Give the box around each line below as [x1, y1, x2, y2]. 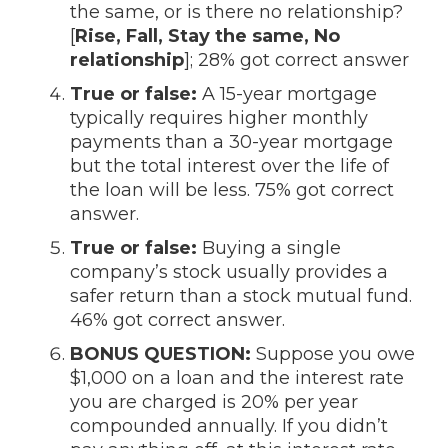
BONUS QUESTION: [70, 343, 251, 365]
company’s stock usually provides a [70, 261, 388, 283]
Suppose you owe [251, 343, 415, 365]
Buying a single [197, 237, 341, 259]
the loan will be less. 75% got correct [70, 179, 394, 201]
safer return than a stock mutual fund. [70, 285, 412, 307]
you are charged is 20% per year [70, 391, 358, 413]
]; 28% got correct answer [184, 49, 409, 71]
